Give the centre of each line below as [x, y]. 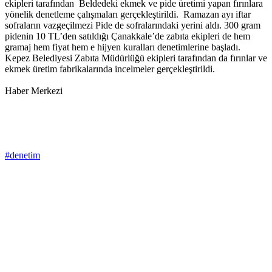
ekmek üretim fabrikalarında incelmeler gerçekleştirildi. [110, 69]
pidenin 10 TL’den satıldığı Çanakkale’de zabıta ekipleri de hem [127, 36]
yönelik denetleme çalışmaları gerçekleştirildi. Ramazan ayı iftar [128, 15]
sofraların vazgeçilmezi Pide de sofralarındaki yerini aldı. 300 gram [133, 25]
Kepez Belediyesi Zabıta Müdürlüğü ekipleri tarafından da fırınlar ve [136, 58]
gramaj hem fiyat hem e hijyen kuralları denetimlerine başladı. [123, 47]
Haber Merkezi [34, 91]
